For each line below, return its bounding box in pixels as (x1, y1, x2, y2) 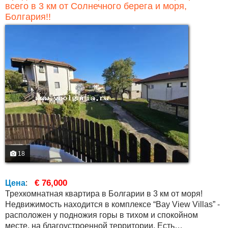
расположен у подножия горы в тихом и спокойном (5, 211, 198, 219)
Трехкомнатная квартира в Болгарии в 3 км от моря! (5, 189, 203, 198)
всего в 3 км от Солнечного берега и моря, (5, 1, 187, 11)
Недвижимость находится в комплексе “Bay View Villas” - (5, 200, 220, 209)
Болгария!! (5, 12, 51, 22)
